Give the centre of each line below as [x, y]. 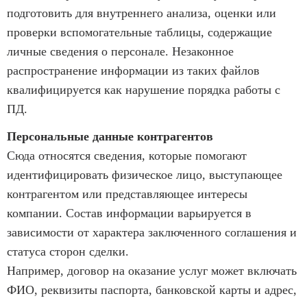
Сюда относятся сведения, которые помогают [127, 155]
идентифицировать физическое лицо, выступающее [145, 174]
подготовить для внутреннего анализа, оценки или [142, 13]
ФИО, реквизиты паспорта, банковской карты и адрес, [152, 290]
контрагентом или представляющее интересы [127, 194]
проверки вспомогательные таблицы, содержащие [139, 32]
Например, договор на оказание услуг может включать [152, 270]
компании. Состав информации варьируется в [129, 213]
